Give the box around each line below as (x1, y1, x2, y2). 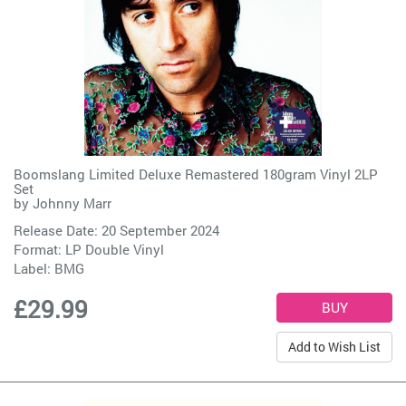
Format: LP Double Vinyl (14, 240, 164, 258)
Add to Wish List (288, 338, 381, 355)
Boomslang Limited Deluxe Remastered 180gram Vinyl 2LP (14, 165, 378, 183)
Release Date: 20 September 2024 (14, 221, 219, 239)
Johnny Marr (33, 194, 111, 212)
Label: (14, 259, 54, 277)
